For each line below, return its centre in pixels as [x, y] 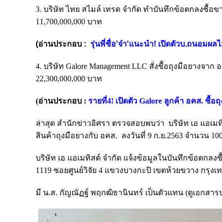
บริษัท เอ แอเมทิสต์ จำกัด [80, 158]
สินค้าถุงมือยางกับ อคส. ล [81, 136]
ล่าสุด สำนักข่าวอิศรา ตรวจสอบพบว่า [101, 123]
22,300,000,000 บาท [70, 79]
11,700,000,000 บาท [69, 22]
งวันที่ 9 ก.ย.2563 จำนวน [169, 136]
